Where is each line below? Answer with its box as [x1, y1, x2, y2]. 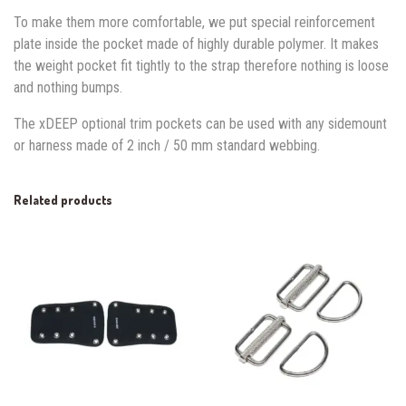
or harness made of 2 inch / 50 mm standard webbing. [14, 137, 320, 155]
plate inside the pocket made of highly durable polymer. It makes [14, 35, 379, 53]
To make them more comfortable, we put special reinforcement [14, 14, 375, 32]
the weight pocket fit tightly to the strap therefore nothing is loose [14, 57, 389, 75]
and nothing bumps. [14, 79, 122, 97]
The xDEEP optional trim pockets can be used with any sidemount [14, 115, 387, 133]
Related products [14, 192, 112, 208]
